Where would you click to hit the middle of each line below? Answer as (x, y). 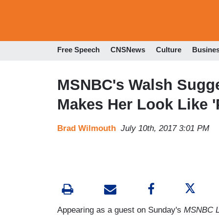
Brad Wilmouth (87, 128)
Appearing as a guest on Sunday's (120, 210)
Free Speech (78, 50)
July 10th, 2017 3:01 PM (165, 128)
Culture (169, 50)
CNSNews (128, 50)
